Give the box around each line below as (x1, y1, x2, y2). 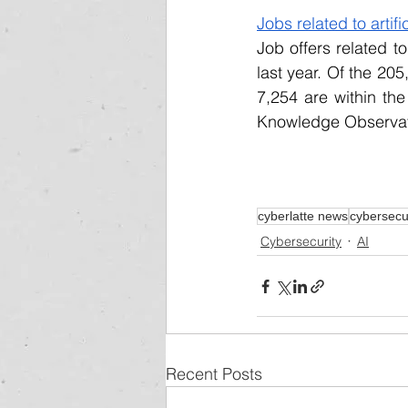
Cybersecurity (260, 232, 342, 250)
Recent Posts (166, 363, 262, 384)
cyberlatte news (258, 209, 348, 223)
